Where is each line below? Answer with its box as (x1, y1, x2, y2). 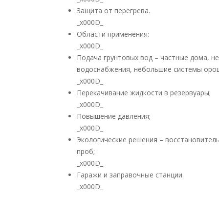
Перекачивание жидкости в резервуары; (77, 88, 211, 97)
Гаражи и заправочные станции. (77, 170, 184, 179)
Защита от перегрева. (77, 6, 150, 15)
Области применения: (77, 29, 149, 39)
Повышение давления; (77, 111, 151, 121)
